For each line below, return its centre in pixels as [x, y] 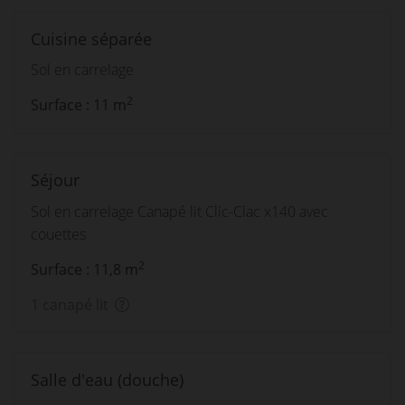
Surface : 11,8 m [84, 269]
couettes [58, 234]
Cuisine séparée [91, 38]
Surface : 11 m [78, 105]
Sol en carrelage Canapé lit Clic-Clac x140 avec [179, 211]
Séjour [55, 180]
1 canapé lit [69, 304]
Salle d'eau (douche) [107, 379]
